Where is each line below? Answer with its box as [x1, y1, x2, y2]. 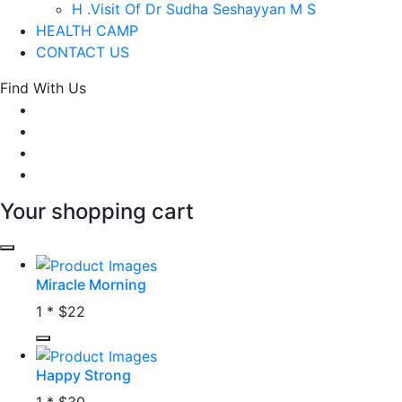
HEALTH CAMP [36, 22, 138, 40]
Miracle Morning [36, 275, 146, 293]
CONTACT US [36, 43, 129, 62]
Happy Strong [36, 365, 131, 384]
